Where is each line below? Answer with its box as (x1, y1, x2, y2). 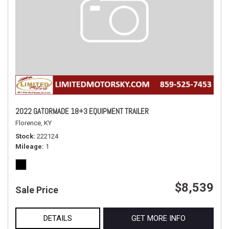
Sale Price (15, 185, 58, 195)
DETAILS (43, 214, 72, 223)
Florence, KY (15, 119, 52, 127)
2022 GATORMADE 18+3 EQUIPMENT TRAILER (15, 106, 149, 116)
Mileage (15, 143, 42, 150)
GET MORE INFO (131, 214, 186, 223)
